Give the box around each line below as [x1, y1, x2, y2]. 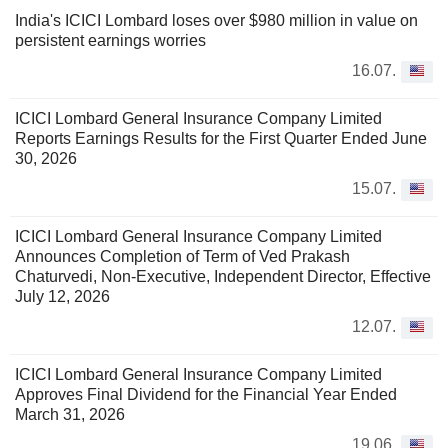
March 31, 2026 [15, 405, 125, 423]
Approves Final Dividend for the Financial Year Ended [15, 385, 397, 403]
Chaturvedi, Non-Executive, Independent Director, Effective [15, 267, 431, 285]
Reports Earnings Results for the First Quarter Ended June [15, 129, 427, 147]
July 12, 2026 [15, 287, 110, 305]
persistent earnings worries [15, 31, 206, 49]
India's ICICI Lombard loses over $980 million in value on [15, 11, 418, 29]
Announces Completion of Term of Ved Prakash [15, 247, 350, 265]
